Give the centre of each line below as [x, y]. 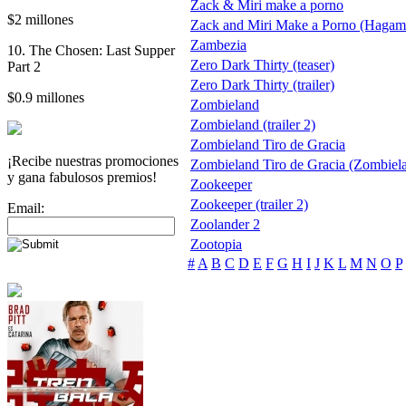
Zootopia [216, 244]
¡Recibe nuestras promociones [93, 160]
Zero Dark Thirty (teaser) [262, 64]
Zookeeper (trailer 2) [249, 204]
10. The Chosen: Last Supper [91, 50]
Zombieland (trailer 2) [253, 124]
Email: [26, 208]
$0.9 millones [46, 97]
